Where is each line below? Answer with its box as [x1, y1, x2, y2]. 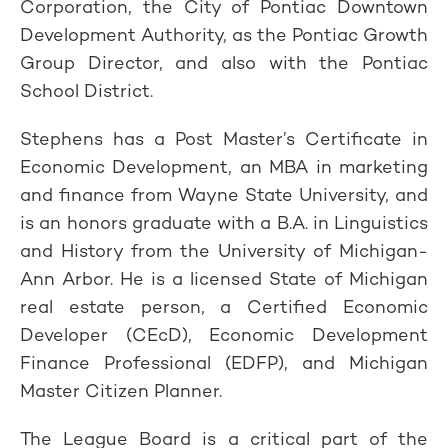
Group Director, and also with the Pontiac [20, 51, 428, 74]
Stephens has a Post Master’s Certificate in [20, 127, 428, 150]
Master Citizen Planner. [20, 379, 222, 402]
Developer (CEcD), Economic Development [20, 323, 428, 346]
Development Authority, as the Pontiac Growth [20, 23, 428, 46]
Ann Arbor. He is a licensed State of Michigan [20, 267, 428, 290]
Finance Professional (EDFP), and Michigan [20, 351, 428, 374]
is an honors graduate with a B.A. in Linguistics [20, 211, 428, 234]
